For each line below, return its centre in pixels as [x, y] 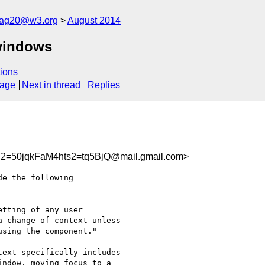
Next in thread [51, 85]
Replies [104, 85]
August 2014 [94, 20]
